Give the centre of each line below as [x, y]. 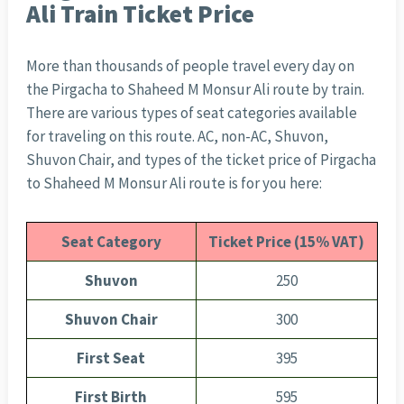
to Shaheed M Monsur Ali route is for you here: [174, 184]
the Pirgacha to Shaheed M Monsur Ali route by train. [195, 90]
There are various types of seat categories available [191, 113]
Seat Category [111, 242]
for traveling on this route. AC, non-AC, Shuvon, [177, 137]
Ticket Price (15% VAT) [287, 242]
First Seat [111, 358]
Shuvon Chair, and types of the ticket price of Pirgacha [201, 160]
